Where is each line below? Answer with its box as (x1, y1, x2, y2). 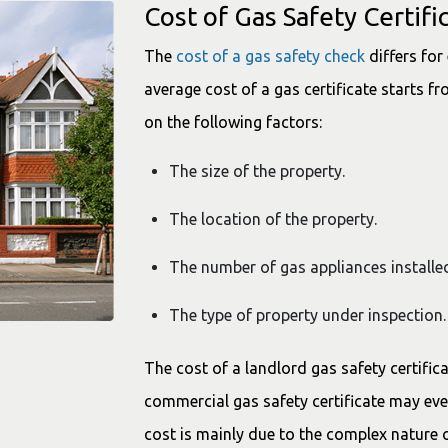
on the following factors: (144, 113, 326, 132)
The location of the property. (169, 210, 377, 229)
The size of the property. (169, 162, 385, 181)
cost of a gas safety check (176, 47, 365, 66)
